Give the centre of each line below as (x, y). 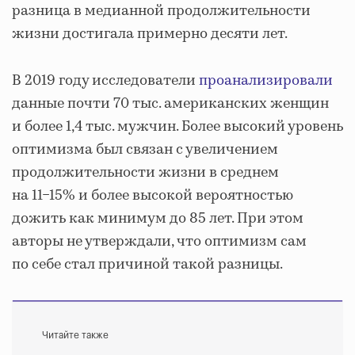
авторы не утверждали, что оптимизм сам (159, 241)
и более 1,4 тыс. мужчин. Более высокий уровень (177, 126)
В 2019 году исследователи (105, 80)
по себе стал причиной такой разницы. (147, 264)
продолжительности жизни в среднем (145, 172)
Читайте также (75, 335)
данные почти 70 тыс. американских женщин (170, 103)
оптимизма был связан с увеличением (145, 149)
